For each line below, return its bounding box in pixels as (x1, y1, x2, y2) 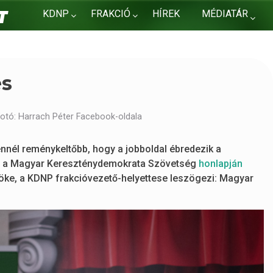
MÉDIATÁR (202, 8, 249, 19)
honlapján (199, 158, 243, 169)
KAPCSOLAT (43, 34, 97, 46)
